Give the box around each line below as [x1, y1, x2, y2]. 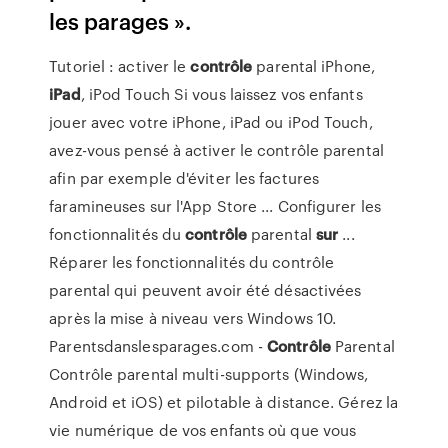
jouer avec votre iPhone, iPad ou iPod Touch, [49, 111, 373, 133]
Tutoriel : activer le [49, 55, 191, 77]
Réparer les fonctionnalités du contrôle [49, 251, 335, 273]
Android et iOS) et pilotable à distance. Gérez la [49, 391, 399, 413]
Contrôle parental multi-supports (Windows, [49, 363, 369, 385]
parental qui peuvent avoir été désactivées [49, 279, 362, 301]
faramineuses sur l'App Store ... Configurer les [49, 195, 381, 217]
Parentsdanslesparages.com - [49, 335, 268, 357]
